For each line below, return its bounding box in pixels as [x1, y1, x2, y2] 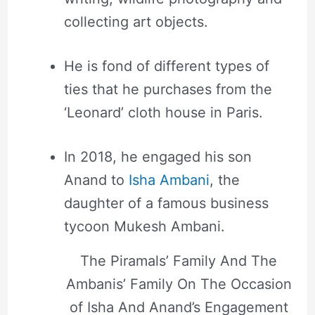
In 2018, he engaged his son [63, 148, 252, 165]
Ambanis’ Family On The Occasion [65, 275, 292, 292]
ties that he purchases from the [63, 80, 272, 98]
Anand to [63, 171, 129, 188]
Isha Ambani [128, 171, 210, 188]
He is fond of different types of [63, 57, 269, 75]
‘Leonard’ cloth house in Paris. [63, 103, 263, 121]
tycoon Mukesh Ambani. [63, 217, 225, 235]
